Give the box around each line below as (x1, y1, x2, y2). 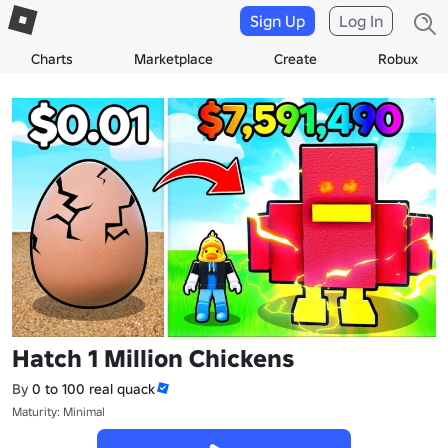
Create (273, 50, 317, 68)
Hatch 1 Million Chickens (12, 342, 294, 374)
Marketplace (133, 50, 213, 68)
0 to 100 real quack (32, 379, 155, 398)
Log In (339, 11, 383, 31)
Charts (30, 50, 73, 68)
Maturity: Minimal (12, 403, 105, 419)
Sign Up (250, 11, 305, 31)
